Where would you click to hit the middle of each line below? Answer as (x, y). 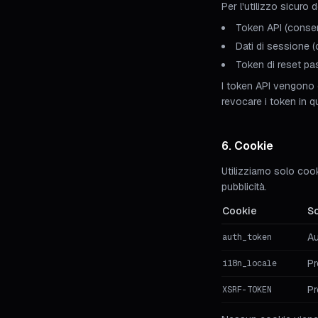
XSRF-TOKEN (247, 290)
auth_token (247, 237)
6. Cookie (247, 146)
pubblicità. (244, 187)
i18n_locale (250, 263)
